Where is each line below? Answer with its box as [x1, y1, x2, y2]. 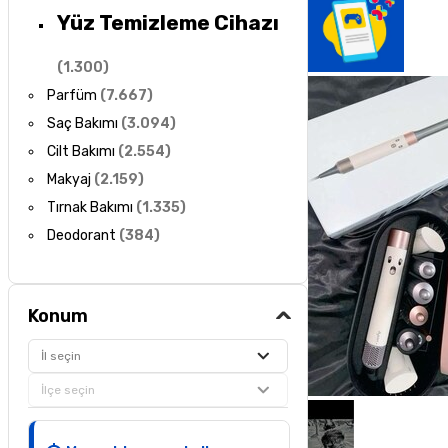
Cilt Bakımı [47, 143, 116, 161]
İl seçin [41, 348, 82, 363]
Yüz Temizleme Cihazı [56, 9, 279, 35]
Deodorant [47, 227, 117, 245]
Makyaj [47, 171, 92, 189]
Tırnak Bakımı [47, 199, 134, 217]
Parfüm [47, 87, 98, 105]
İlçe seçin [41, 382, 96, 397]
